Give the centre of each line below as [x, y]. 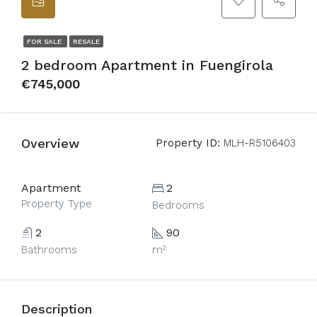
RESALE [86, 41]
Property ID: [188, 143]
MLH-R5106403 [258, 143]
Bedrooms [178, 205]
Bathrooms [49, 250]
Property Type [57, 204]
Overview [50, 143]
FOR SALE [45, 41]
